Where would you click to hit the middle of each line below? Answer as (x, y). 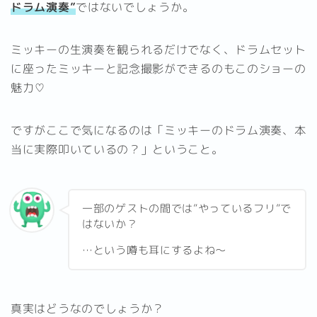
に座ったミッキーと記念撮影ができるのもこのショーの (158, 69)
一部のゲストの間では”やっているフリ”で (187, 208)
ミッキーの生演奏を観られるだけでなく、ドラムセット (158, 50)
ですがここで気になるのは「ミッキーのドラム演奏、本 (158, 131)
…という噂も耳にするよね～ (155, 250)
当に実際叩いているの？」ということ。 (117, 150)
